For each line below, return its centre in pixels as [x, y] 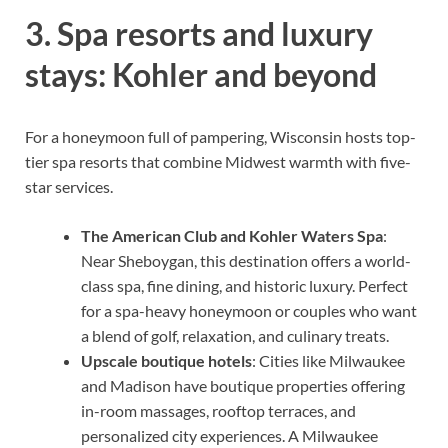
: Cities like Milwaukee [328, 361]
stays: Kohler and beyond [201, 75]
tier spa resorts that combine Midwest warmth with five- [218, 162]
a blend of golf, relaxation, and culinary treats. [235, 336]
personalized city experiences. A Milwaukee [229, 436]
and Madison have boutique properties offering [243, 386]
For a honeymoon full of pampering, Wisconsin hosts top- [220, 137]
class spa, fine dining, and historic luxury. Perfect [244, 286]
